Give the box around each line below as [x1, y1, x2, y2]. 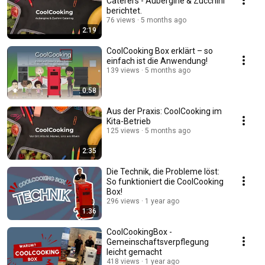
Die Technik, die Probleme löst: [106, 167, 219, 177]
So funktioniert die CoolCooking [106, 177, 224, 187]
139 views [106, 66, 140, 75]
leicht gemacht [106, 247, 162, 257]
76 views [106, 16, 135, 25]
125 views [106, 127, 140, 135]
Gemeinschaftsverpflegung [106, 237, 209, 247]
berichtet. [106, 6, 142, 16]
